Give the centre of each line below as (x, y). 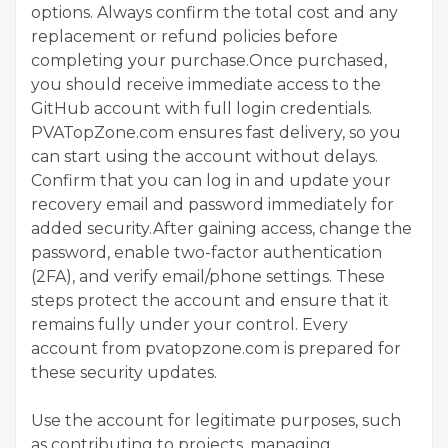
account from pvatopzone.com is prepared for (216, 348)
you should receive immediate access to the (206, 84)
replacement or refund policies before (184, 36)
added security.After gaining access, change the (221, 228)
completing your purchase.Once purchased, (209, 60)
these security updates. (124, 372)
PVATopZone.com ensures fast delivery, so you (216, 132)
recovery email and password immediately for (212, 204)
